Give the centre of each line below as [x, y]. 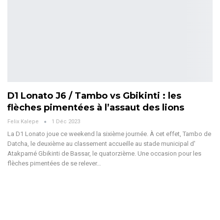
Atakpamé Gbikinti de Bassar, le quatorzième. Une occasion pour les [104, 154]
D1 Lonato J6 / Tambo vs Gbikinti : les [94, 96]
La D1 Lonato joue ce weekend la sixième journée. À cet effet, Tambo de [109, 134]
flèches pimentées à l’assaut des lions [96, 108]
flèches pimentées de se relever [52, 164]
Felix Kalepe [24, 122]
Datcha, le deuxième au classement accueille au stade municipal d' [101, 144]
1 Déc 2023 [66, 122]
